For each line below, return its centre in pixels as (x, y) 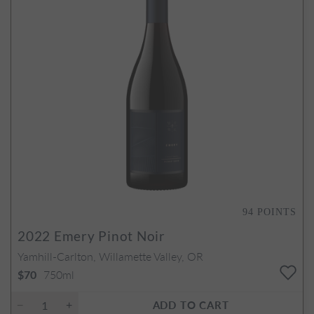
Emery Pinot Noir (108, 235)
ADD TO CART (191, 304)
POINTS (277, 212)
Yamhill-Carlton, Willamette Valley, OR (110, 256)
